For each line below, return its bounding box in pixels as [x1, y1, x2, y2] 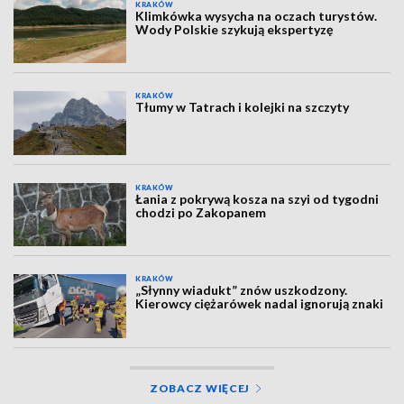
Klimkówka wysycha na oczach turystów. [135, 8, 378, 23]
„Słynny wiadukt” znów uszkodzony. [135, 282, 348, 298]
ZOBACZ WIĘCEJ [149, 381, 251, 395]
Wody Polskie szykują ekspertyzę [135, 22, 334, 37]
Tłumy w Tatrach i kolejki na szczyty [135, 99, 350, 115]
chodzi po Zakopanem [135, 204, 267, 220]
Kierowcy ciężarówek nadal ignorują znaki [135, 296, 384, 312]
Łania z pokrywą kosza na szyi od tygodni [135, 190, 380, 207]
